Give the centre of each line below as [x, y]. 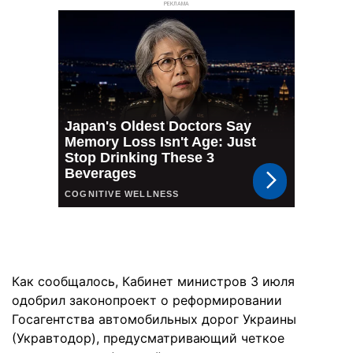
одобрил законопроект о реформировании [147, 300]
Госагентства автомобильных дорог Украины [154, 319]
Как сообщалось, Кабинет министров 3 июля [153, 281]
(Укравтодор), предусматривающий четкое [148, 338]
